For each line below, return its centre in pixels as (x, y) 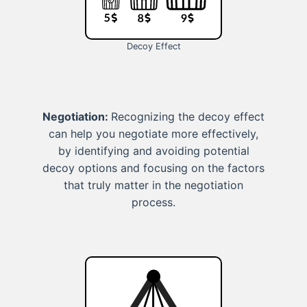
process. (153, 202)
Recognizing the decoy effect (188, 116)
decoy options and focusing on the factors (153, 168)
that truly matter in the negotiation (153, 185)
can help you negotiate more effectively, (153, 133)
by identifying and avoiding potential (153, 150)
